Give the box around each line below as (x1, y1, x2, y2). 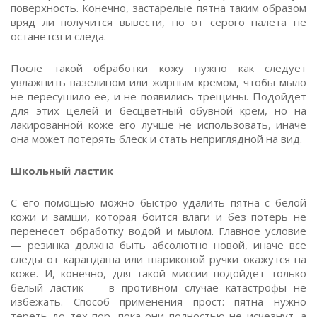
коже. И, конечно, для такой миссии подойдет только (11, 266, 306, 280)
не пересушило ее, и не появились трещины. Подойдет (11, 89, 306, 103)
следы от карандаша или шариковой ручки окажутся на (11, 252, 306, 266)
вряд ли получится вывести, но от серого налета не (11, 15, 306, 29)
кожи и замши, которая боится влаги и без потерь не (11, 209, 306, 224)
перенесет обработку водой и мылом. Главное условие (11, 224, 306, 238)
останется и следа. (11, 29, 106, 43)
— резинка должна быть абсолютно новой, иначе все (11, 238, 306, 252)
